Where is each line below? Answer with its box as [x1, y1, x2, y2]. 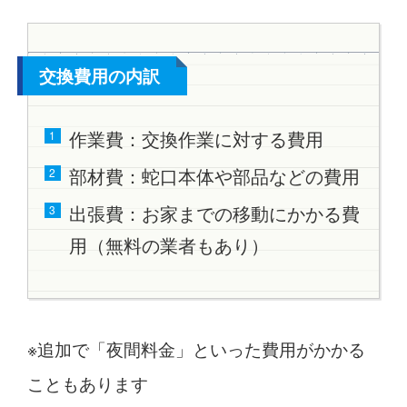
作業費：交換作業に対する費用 [68, 124, 323, 152]
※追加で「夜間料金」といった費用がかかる [26, 336, 365, 362]
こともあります [26, 371, 148, 396]
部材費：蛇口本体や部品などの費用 [68, 162, 360, 189]
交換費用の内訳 [38, 63, 160, 88]
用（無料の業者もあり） [68, 231, 269, 258]
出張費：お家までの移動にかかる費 [68, 199, 360, 226]
